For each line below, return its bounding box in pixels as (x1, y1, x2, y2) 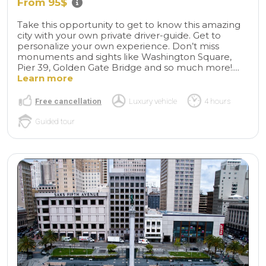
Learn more (17, 72, 73, 84)
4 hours (204, 96, 230, 106)
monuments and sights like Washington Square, (17, 50, 232, 62)
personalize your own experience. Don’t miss (17, 40, 219, 52)
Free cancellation (35, 96, 102, 106)
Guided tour (35, 116, 75, 126)
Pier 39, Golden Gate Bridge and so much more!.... (17, 61, 239, 73)
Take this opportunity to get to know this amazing (17, 18, 240, 30)
